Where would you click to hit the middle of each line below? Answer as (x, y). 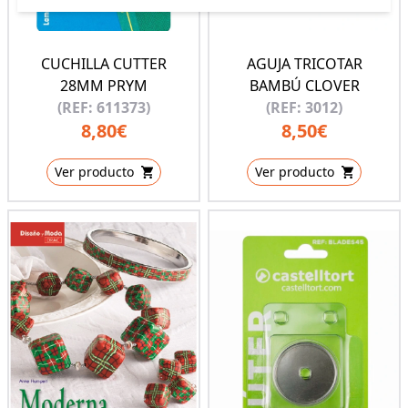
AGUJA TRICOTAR (304, 64)
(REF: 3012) (304, 108)
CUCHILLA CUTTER (104, 64)
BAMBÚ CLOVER (304, 86)
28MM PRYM (104, 86)
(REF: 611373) (104, 108)
